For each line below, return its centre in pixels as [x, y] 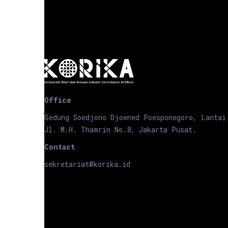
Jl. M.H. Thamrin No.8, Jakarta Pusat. [120, 129]
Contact [60, 147]
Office [58, 100]
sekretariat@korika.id [87, 164]
